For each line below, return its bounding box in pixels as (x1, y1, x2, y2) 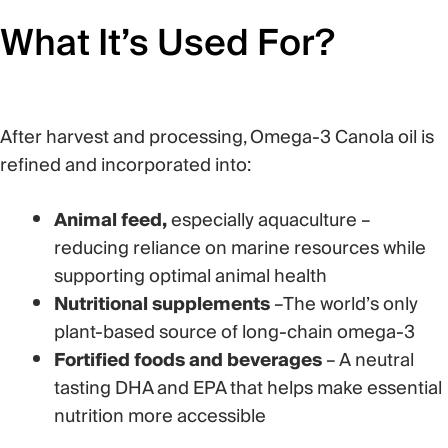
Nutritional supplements (54, 289, 270, 320)
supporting (54, 261, 149, 292)
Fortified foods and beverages (54, 345, 322, 376)
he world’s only (294, 289, 418, 320)
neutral (351, 345, 414, 376)
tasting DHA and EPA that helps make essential (54, 373, 442, 404)
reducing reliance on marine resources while (54, 233, 426, 264)
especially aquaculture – (167, 205, 371, 236)
